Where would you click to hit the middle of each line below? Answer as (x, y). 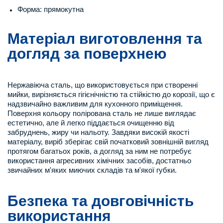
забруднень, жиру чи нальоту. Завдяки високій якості (98, 132)
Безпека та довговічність (101, 201)
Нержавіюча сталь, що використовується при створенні (103, 85)
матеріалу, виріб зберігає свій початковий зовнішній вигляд (108, 142)
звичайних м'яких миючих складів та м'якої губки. (92, 170)
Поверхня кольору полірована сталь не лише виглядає (102, 113)
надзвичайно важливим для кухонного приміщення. (95, 104)
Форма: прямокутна (51, 9)
